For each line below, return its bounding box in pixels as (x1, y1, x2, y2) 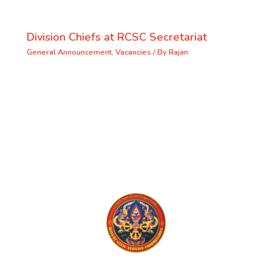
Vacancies (115, 47, 151, 58)
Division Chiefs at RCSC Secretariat (26, 30, 207, 45)
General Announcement (26, 47, 112, 58)
